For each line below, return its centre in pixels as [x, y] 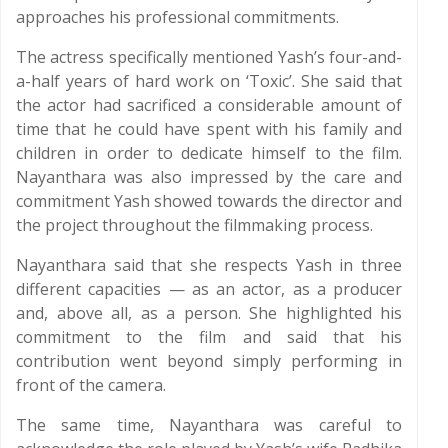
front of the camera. [91, 385]
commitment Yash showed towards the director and [209, 201]
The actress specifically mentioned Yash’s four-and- [209, 57]
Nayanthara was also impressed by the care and [209, 177]
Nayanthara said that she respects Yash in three [209, 265]
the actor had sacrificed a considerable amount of [209, 105]
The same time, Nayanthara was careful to [209, 425]
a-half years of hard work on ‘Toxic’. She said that [209, 81]
